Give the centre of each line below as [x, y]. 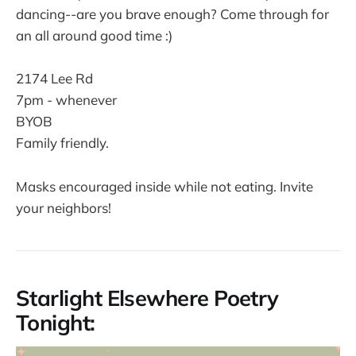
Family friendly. [62, 143]
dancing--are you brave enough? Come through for [172, 14]
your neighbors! [64, 207]
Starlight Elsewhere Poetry [147, 298]
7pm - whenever [66, 100]
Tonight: [56, 322]
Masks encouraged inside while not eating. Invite [164, 186]
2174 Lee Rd [54, 79]
